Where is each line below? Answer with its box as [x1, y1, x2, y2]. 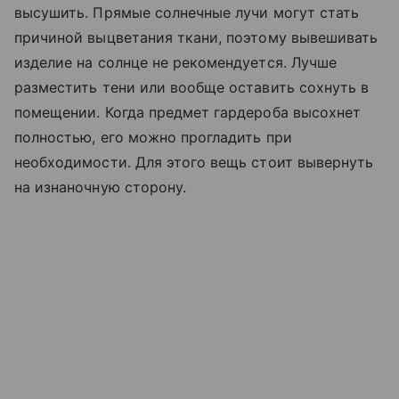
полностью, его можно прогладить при [14, 128, 292, 147]
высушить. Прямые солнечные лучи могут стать [14, 4, 360, 22]
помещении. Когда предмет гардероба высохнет [14, 103, 362, 122]
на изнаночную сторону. [14, 178, 191, 197]
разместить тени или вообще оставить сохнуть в [14, 78, 370, 97]
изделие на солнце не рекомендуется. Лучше [14, 53, 337, 72]
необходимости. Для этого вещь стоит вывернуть [14, 153, 374, 172]
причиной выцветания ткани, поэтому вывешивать [14, 28, 379, 47]
